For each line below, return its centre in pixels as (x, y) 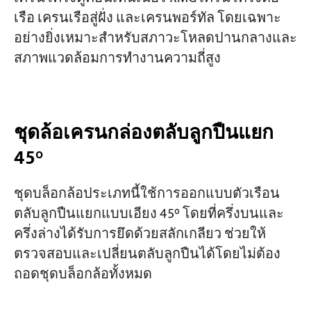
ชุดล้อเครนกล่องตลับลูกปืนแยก (143, 133)
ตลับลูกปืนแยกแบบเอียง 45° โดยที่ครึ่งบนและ (149, 214)
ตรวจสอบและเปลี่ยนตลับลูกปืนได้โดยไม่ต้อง (147, 254)
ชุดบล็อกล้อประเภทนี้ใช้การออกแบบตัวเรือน (146, 194)
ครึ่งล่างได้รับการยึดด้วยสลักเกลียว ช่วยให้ (140, 234)
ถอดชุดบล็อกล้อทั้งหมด (83, 274)
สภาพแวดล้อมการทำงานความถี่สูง (117, 59)
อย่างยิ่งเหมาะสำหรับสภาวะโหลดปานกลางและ (155, 39)
